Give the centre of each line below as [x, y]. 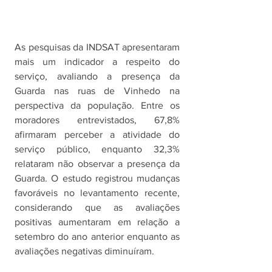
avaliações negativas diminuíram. [84, 251]
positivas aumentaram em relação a [97, 222]
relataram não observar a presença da [97, 164]
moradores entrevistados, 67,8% [97, 120]
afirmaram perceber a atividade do [97, 135]
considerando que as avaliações [97, 208]
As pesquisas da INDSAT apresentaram [97, 47]
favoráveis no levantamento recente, [97, 193]
